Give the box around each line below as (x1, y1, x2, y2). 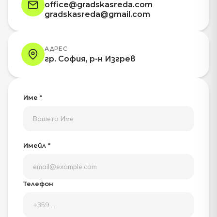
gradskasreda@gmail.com (45, 10, 150, 19)
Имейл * (23, 141, 50, 149)
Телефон (23, 180, 53, 187)
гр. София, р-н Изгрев (45, 54, 136, 63)
